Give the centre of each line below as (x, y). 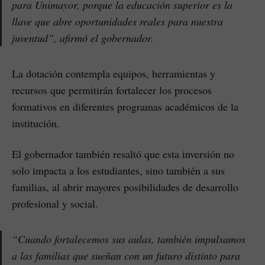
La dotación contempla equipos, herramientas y (114, 73)
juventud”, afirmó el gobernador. (83, 38)
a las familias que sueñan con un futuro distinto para (126, 255)
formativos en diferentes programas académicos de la (125, 106)
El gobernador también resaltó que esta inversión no (123, 153)
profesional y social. (55, 203)
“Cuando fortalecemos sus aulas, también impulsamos (129, 239)
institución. (36, 123)
